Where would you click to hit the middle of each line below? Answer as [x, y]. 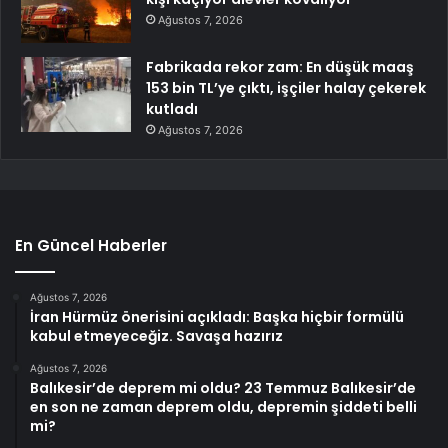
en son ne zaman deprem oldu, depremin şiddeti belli [223, 406]
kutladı [172, 108]
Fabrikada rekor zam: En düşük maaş [280, 66]
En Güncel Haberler [91, 245]
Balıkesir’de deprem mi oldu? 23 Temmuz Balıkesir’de [223, 387]
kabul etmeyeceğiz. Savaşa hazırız [156, 335]
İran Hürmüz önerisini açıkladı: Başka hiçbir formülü [217, 316]
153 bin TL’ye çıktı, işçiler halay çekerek [286, 87]
